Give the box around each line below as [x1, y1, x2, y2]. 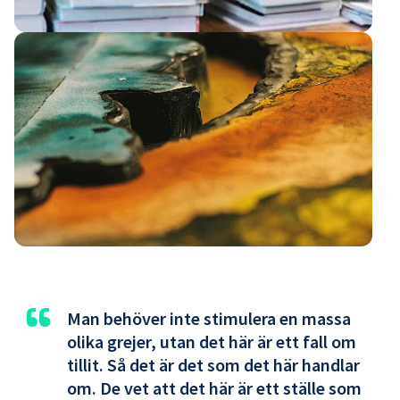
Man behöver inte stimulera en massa [67, 306, 351, 329]
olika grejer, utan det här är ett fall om [67, 329, 356, 353]
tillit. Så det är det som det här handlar [67, 353, 360, 376]
